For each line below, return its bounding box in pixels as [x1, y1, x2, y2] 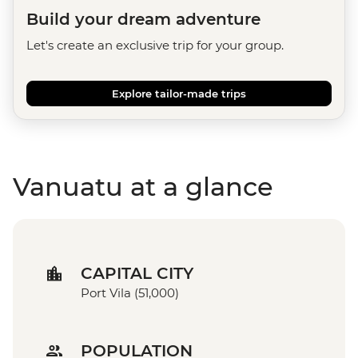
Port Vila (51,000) [81, 285, 179, 301]
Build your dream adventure [26, 10, 261, 30]
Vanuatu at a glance [13, 171, 273, 203]
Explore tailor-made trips [112, 87, 246, 101]
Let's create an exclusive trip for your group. [26, 38, 284, 54]
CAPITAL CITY [81, 264, 193, 284]
